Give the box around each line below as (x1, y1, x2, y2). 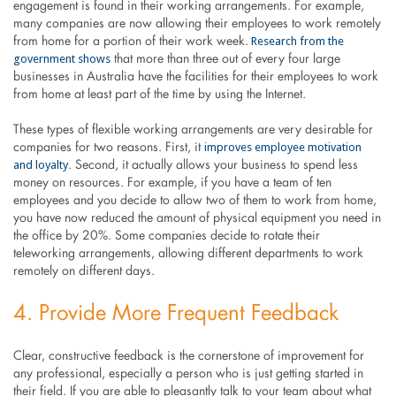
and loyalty (12, 157, 68, 171)
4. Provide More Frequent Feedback (12, 302, 339, 324)
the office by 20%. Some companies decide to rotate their (12, 229, 320, 242)
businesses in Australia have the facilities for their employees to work (12, 70, 378, 83)
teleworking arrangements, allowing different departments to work (12, 247, 363, 260)
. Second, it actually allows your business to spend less (67, 158, 358, 171)
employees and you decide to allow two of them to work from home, (12, 194, 377, 207)
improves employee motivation (203, 140, 362, 154)
